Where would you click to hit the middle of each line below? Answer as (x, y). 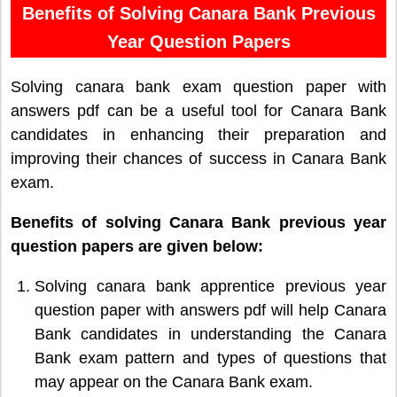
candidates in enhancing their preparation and (198, 134)
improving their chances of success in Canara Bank (198, 158)
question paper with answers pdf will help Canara (210, 310)
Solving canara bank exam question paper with (198, 86)
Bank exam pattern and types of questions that (210, 358)
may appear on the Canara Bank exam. (174, 381)
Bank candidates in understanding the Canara (210, 334)
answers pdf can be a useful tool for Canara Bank (198, 110)
